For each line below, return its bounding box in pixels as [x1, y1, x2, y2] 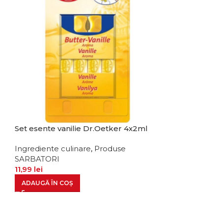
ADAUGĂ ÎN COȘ [21, 179, 73, 187]
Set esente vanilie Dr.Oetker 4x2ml [14, 123, 148, 133]
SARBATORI [14, 154, 59, 164]
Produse [94, 143, 126, 153]
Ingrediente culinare [14, 143, 91, 153]
